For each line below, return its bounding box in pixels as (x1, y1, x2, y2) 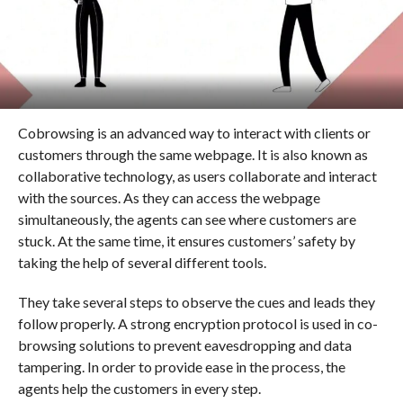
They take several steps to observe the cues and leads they (17, 292, 375, 310)
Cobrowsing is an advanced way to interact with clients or (17, 123, 371, 141)
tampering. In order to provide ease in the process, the (17, 357, 345, 375)
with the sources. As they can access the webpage (17, 188, 320, 206)
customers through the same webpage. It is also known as (17, 145, 368, 163)
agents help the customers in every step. (17, 379, 261, 397)
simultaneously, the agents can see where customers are (17, 210, 356, 228)
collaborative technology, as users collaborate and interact (17, 166, 377, 184)
